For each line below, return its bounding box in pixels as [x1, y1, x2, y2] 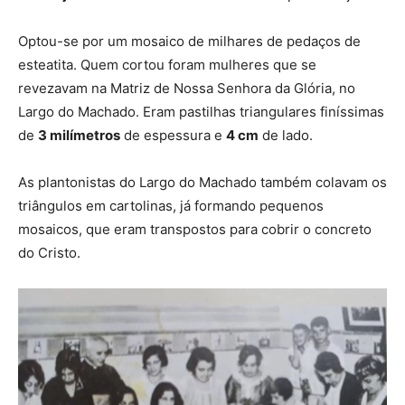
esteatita [18, 55, 73, 73]
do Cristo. [18, 243, 80, 261]
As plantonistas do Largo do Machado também [18, 173, 316, 191]
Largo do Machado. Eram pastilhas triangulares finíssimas [18, 102, 384, 120]
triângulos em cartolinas [18, 196, 173, 214]
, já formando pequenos [173, 196, 324, 214]
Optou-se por [18, 32, 108, 50]
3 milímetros [38, 126, 120, 144]
